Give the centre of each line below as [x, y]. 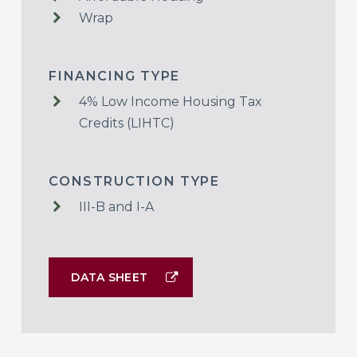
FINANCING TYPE [114, 76]
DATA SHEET [110, 278]
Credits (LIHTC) [127, 124]
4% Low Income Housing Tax [171, 102]
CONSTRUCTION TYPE [134, 182]
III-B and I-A [117, 207]
